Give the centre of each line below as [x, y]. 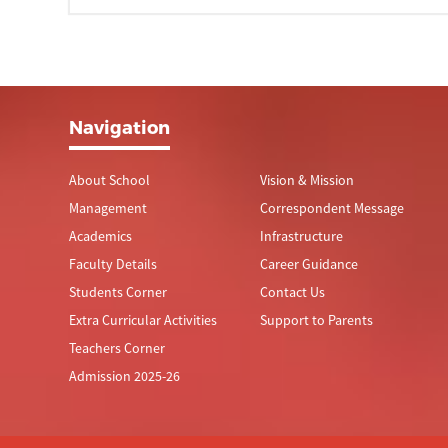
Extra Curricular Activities [142, 320]
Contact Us [292, 292]
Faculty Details [112, 264]
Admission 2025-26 [124, 376]
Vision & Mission [306, 180]
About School [109, 180]
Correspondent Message [331, 208]
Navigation [119, 126]
